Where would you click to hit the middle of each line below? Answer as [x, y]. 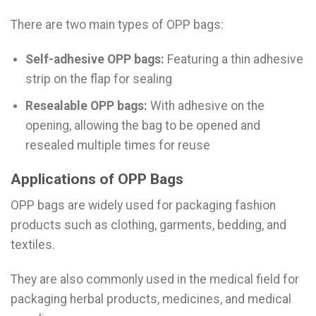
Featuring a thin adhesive [233, 60]
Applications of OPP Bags [97, 179]
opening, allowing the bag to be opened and [142, 125]
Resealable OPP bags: [86, 105]
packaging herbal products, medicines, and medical [151, 299]
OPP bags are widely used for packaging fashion [143, 205]
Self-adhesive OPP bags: [95, 60]
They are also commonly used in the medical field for [155, 279]
